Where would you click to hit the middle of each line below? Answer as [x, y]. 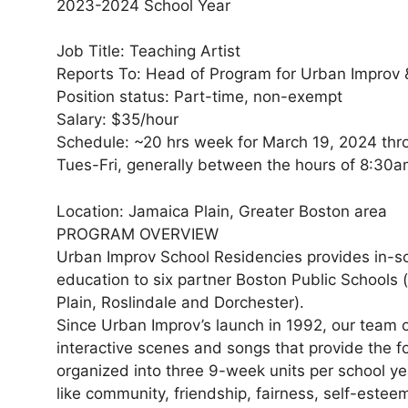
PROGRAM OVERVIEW [138, 234]
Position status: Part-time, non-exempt [199, 97]
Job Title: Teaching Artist [148, 51]
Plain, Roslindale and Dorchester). [180, 302]
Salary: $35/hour [117, 120]
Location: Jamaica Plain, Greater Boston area [222, 211]
